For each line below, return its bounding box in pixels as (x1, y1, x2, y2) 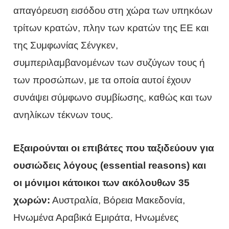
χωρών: (13, 194, 51, 205)
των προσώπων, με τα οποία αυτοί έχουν (13, 75, 192, 86)
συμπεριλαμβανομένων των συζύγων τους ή (13, 57, 205, 68)
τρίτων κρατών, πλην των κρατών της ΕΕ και (13, 22, 209, 34)
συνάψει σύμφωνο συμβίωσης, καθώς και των (13, 92, 213, 103)
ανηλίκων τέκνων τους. (13, 109, 113, 121)
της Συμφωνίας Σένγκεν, (13, 40, 119, 51)
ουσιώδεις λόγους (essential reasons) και (13, 159, 207, 171)
